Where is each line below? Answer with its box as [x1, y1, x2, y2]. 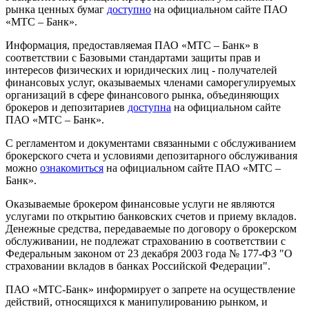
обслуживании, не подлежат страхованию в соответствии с [6, 235, 286, 248]
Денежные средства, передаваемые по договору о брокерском [6, 223, 297, 235]
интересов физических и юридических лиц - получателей [6, 64, 277, 77]
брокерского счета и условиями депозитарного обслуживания [6, 150, 297, 162]
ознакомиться [40, 162, 103, 175]
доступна [128, 101, 171, 114]
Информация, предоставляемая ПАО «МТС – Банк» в [6, 39, 259, 52]
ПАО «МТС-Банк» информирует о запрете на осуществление [6, 283, 295, 296]
